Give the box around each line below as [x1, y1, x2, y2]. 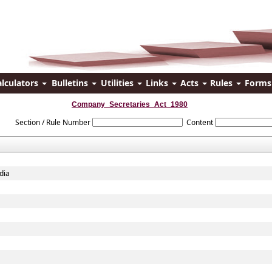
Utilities [100, 77, 136, 89]
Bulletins [51, 77, 90, 89]
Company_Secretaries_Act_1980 [72, 100, 188, 109]
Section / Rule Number [15, 117, 90, 127]
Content [186, 117, 213, 127]
